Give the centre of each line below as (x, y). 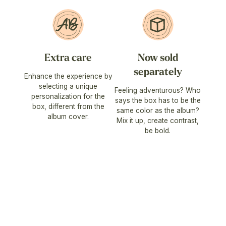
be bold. (158, 131)
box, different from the (68, 107)
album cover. (68, 117)
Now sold (158, 58)
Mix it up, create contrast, (158, 121)
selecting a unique (68, 87)
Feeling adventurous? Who (158, 91)
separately (158, 72)
